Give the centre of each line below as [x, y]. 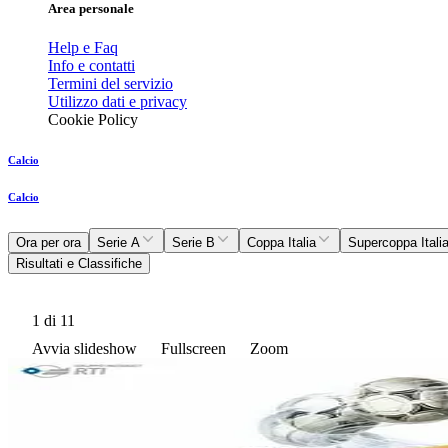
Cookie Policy [93, 120]
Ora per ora [48, 243]
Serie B [193, 243]
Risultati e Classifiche [79, 264]
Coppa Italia [281, 243]
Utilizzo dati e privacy [117, 102]
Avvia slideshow [84, 349]
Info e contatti [91, 66]
